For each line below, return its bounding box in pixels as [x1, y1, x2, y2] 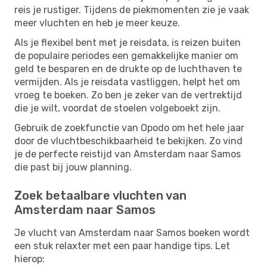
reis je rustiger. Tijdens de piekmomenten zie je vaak [14, 4, 249, 15]
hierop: [14, 253, 45, 265]
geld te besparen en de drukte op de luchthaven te [14, 63, 242, 74]
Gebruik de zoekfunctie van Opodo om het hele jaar [14, 122, 244, 133]
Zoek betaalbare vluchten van [14, 188, 187, 203]
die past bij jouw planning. [14, 161, 132, 173]
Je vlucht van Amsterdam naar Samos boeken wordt [14, 226, 250, 238]
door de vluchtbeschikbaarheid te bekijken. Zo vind [14, 135, 243, 147]
